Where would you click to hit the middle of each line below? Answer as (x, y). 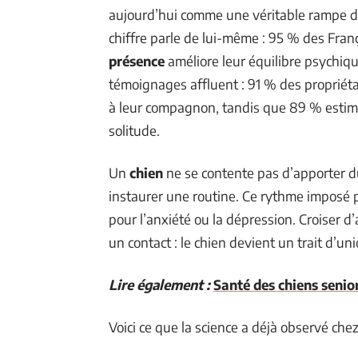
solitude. (134, 130)
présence (137, 60)
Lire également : (159, 284)
